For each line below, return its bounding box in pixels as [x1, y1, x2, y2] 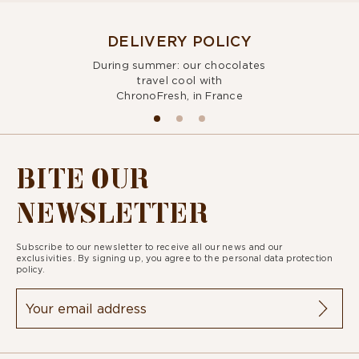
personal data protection [222, 253, 333, 264]
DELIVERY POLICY [107, 32, 252, 51]
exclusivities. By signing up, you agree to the [16, 253, 223, 264]
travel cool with [136, 74, 223, 87]
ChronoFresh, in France [116, 89, 243, 103]
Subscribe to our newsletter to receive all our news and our [16, 242, 283, 253]
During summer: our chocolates [93, 58, 266, 72]
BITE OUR [16, 155, 149, 196]
